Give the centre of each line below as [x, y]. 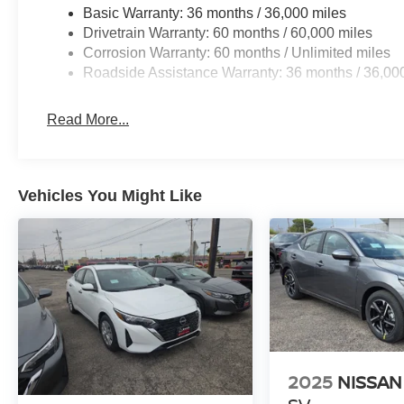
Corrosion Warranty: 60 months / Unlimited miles [237, 53]
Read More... [88, 120]
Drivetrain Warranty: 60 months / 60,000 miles [228, 33]
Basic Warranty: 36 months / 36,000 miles [215, 14]
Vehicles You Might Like [110, 196]
